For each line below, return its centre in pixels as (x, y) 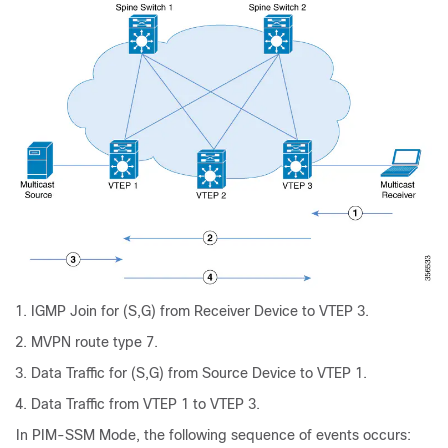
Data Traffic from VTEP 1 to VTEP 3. (145, 404)
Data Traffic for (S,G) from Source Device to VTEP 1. (199, 373)
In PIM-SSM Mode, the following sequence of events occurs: (213, 435)
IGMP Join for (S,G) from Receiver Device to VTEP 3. (200, 311)
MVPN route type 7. (94, 342)
